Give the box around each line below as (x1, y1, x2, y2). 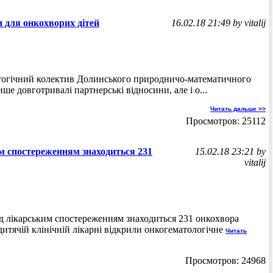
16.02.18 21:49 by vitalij (171, 18, 266, 28)
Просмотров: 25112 (186, 116, 266, 126)
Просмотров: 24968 (185, 255, 266, 266)
